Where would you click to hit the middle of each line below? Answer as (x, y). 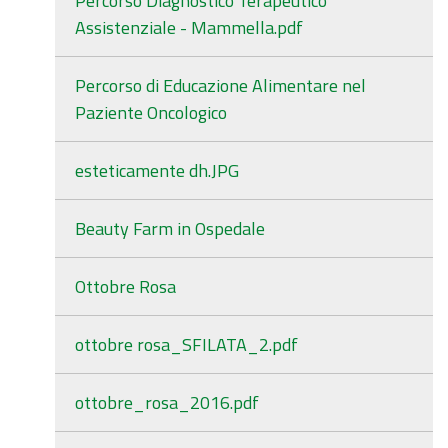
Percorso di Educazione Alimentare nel (220, 85)
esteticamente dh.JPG (157, 170)
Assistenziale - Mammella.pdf (189, 27)
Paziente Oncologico (151, 112)
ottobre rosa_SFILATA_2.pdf (186, 344)
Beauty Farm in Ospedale (170, 228)
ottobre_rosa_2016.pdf (167, 402)
